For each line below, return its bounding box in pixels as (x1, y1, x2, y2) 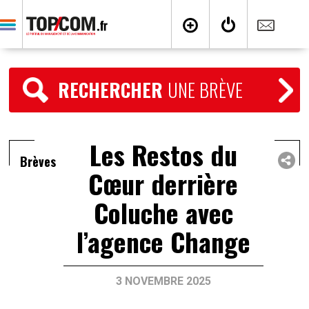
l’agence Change (76, 222, 250, 261)
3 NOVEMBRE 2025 (115, 275, 211, 288)
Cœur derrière (88, 164, 239, 203)
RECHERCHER (58, 76, 168, 103)
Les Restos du (89, 135, 237, 174)
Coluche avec (93, 193, 233, 232)
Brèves (20, 152, 57, 170)
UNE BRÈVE (168, 76, 243, 103)
